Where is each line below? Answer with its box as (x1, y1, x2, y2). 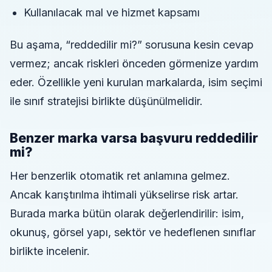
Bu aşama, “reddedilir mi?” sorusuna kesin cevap (10, 38, 254, 52)
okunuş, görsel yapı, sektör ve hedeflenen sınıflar (10, 226, 256, 239)
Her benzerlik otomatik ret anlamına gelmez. (10, 169, 230, 183)
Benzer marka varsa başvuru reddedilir (10, 131, 258, 146)
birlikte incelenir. (10, 245, 90, 258)
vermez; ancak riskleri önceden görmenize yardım (10, 57, 259, 70)
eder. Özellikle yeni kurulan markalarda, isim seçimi (10, 76, 262, 89)
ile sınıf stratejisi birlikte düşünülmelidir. (10, 95, 203, 108)
